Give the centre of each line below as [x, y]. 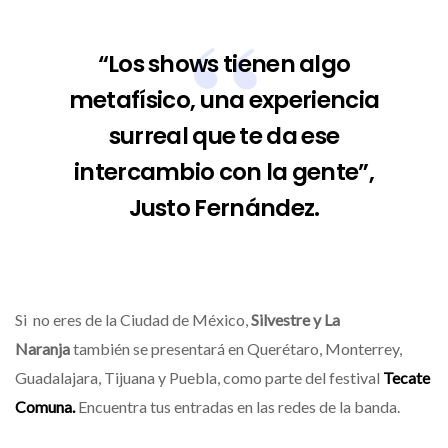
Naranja [44, 348]
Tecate [406, 377]
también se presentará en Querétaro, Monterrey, [237, 348]
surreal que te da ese [224, 135]
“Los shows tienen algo [224, 63]
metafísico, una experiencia [224, 99]
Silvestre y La [295, 319]
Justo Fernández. [224, 207]
